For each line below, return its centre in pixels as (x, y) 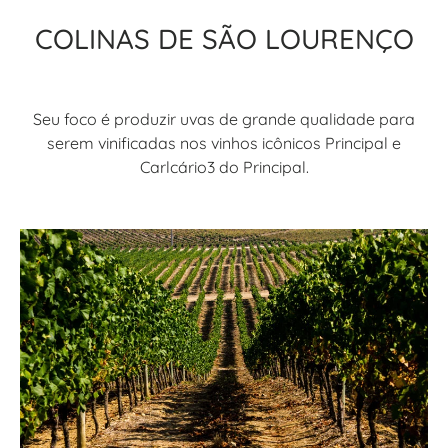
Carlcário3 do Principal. (224, 166)
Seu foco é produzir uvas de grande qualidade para (224, 118)
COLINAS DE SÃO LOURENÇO (224, 38)
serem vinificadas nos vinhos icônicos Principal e (224, 142)
